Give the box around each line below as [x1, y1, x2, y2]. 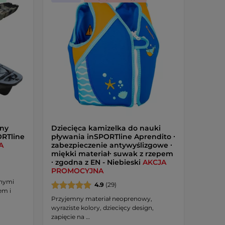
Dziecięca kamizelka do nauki [51, 123, 161, 133]
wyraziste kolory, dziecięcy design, [51, 203, 154, 211]
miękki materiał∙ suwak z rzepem [51, 149, 173, 158]
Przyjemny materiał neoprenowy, [51, 194, 152, 202]
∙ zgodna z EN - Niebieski [51, 157, 143, 167]
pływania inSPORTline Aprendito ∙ [51, 132, 175, 141]
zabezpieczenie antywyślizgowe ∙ [51, 140, 172, 150]
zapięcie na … [51, 212, 90, 220]
